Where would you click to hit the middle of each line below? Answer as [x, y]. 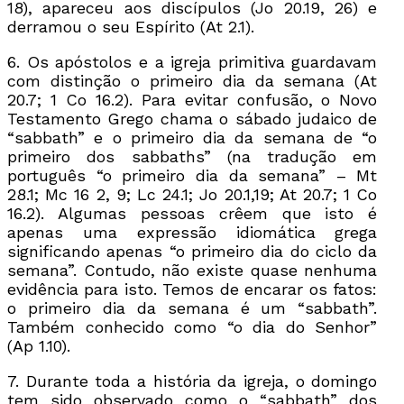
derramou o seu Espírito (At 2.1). [131, 26]
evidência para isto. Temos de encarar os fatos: [193, 289]
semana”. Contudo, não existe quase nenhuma [193, 270]
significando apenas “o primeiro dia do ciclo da [193, 251]
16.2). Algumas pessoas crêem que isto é [193, 213]
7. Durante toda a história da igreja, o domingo [193, 381]
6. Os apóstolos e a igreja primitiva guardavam [193, 61]
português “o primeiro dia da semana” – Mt [193, 175]
